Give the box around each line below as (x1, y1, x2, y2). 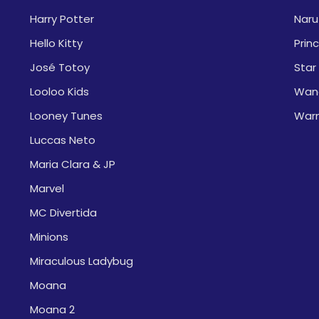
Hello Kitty (30, 36, 83, 51)
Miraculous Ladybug (30, 253, 133, 268)
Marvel (30, 181, 64, 196)
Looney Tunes (30, 108, 103, 123)
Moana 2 (30, 302, 75, 317)
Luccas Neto (30, 132, 95, 147)
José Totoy (30, 60, 90, 75)
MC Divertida (30, 205, 97, 220)
